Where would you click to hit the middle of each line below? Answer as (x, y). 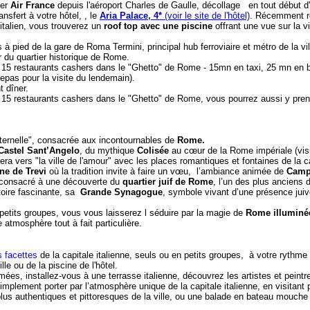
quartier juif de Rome (168, 182)
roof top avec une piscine (158, 26)
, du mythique (108, 151)
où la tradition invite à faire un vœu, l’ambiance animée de (166, 171)
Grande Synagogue (121, 192)
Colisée (153, 151)
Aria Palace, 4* (131, 16)
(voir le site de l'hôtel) (206, 16)
